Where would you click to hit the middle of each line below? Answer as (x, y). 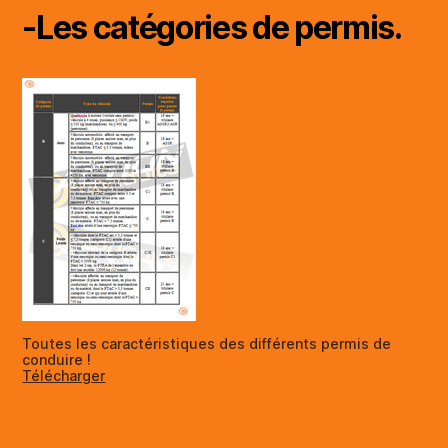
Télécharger (64, 375)
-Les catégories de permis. (212, 27)
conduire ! (57, 359)
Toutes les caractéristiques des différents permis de (207, 343)
